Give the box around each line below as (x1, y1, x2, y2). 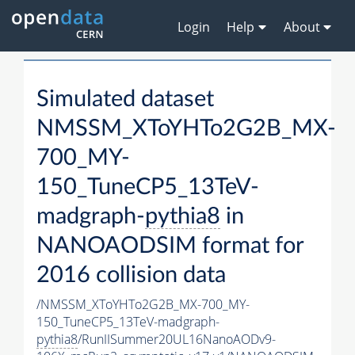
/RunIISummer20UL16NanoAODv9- (78, 330, 276, 349)
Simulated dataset (36, 88, 214, 112)
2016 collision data (36, 264, 226, 288)
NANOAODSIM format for (36, 235, 303, 258)
